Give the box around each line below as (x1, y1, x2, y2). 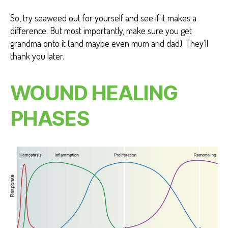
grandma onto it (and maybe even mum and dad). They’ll (10, 38, 208, 49)
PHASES (10, 106, 90, 131)
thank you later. (10, 50, 64, 62)
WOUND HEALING (10, 80, 178, 106)
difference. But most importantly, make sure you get (10, 25, 192, 37)
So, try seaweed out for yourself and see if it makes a (10, 12, 196, 24)
